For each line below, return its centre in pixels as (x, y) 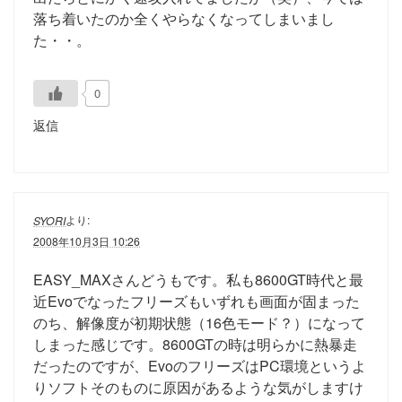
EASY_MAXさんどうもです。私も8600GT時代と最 (198, 279)
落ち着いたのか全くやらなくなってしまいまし (184, 18)
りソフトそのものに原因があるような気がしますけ (198, 387)
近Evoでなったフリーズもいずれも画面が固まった (197, 301)
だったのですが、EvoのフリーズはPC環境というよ (200, 365)
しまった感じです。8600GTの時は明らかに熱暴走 (195, 344)
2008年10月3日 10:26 (87, 240)
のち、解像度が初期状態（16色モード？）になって (199, 322)
